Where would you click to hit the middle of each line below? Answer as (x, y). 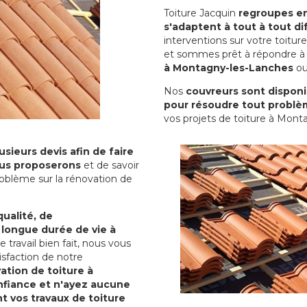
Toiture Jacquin (201, 13)
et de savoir (110, 165)
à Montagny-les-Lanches (229, 67)
